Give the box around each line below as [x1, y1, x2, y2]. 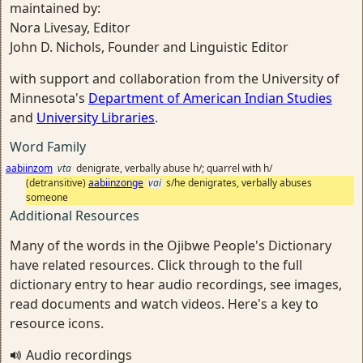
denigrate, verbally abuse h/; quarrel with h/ [76, 160, 272, 175]
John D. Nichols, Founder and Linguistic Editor [10, 37, 288, 56]
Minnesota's [10, 88, 88, 107]
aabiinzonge [88, 175, 143, 190]
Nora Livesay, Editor [10, 18, 130, 36]
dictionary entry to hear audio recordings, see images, [10, 275, 342, 293]
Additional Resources [10, 206, 139, 224]
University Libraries [36, 108, 155, 126]
